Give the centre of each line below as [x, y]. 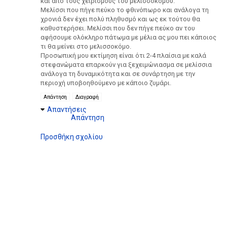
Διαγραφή [87, 97]
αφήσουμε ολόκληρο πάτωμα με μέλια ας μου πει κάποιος [128, 37]
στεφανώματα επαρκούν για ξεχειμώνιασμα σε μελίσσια [126, 64]
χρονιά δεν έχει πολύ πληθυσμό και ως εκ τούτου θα [120, 19]
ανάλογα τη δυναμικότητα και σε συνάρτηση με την [118, 73]
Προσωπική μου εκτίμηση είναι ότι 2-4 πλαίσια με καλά [123, 55]
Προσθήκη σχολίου [72, 137]
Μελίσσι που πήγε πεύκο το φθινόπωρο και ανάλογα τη [125, 10]
